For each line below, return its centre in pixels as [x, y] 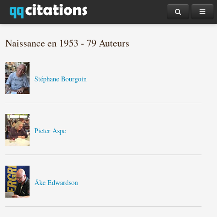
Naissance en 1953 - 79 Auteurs [68, 43]
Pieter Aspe [50, 131]
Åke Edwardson [56, 182]
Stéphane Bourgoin [61, 79]
